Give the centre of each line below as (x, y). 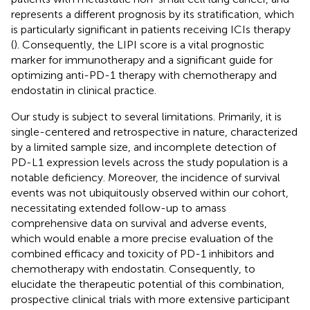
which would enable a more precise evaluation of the (142, 238)
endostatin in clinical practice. (84, 90)
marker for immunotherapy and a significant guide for (142, 60)
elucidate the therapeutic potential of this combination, (148, 284)
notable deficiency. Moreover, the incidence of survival (146, 177)
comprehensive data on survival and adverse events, (139, 223)
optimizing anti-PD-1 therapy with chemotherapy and (144, 75)
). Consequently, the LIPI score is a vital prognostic (139, 44)
